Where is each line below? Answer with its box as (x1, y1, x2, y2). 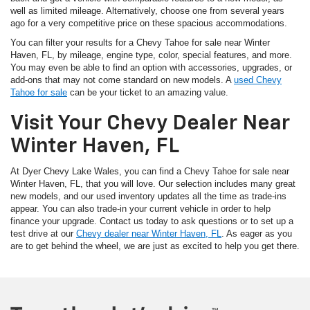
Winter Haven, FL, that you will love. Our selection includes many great (10, 178, 295, 189)
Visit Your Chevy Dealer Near (10, 113, 290, 134)
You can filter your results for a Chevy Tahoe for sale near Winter (10, 37, 270, 48)
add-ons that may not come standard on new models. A (10, 74, 234, 85)
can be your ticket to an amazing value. (67, 86, 228, 98)
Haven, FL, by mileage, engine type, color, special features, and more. (10, 49, 292, 60)
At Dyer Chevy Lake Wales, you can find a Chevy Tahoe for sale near (10, 165, 289, 176)
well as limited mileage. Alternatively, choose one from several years (10, 5, 284, 16)
